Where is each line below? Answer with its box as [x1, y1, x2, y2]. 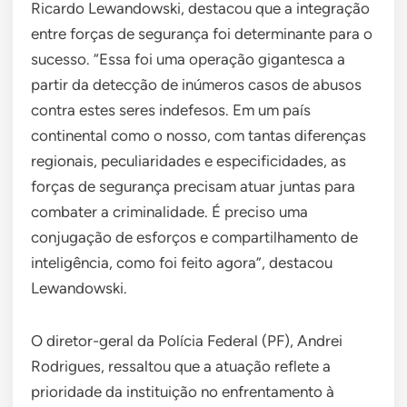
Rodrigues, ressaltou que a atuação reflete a [31, 357, 331, 376]
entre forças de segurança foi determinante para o [31, 25, 372, 44]
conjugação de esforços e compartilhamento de [31, 228, 358, 247]
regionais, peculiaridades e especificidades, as [31, 152, 346, 171]
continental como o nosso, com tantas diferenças [31, 126, 366, 145]
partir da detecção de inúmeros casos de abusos [31, 75, 362, 94]
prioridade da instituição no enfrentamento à [31, 382, 334, 402]
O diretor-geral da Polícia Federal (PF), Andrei [31, 332, 342, 351]
